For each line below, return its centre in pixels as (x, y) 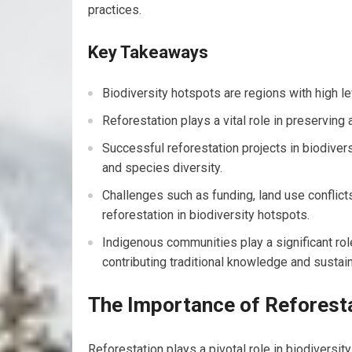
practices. (115, 10)
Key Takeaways (148, 52)
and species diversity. (162, 168)
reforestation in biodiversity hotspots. (206, 215)
